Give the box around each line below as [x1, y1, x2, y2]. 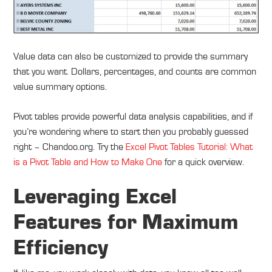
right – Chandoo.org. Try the [13, 140, 126, 152]
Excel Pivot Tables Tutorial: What [126, 140, 253, 152]
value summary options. [13, 80, 107, 92]
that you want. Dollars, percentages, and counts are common [13, 65, 257, 77]
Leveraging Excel [13, 186, 177, 208]
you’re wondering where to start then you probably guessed [13, 125, 249, 137]
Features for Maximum [13, 211, 239, 234]
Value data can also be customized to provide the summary [13, 50, 248, 62]
